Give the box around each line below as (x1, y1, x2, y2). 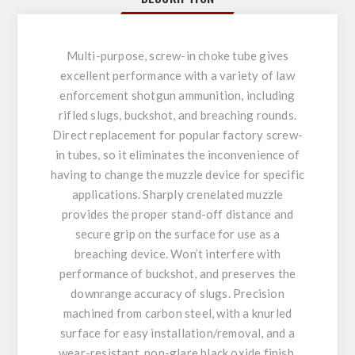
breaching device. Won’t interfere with (74, 246, 281, 261)
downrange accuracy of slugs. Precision (71, 285, 284, 300)
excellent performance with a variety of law (60, 67, 295, 82)
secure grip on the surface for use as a (74, 226, 281, 241)
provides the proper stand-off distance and (61, 206, 294, 221)
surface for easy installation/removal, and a (60, 325, 295, 340)
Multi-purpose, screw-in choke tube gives (66, 48, 289, 63)
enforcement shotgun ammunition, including (59, 87, 296, 102)
